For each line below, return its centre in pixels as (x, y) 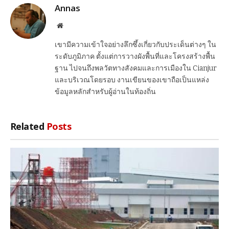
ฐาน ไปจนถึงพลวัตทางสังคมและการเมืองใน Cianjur (136, 68)
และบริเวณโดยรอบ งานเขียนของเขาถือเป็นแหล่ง (132, 80)
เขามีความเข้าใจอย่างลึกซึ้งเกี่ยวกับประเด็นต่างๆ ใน (135, 44)
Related (28, 126)
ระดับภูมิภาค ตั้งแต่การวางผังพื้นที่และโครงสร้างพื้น (135, 56)
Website (74, 25)
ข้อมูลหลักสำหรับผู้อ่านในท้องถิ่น (105, 91)
